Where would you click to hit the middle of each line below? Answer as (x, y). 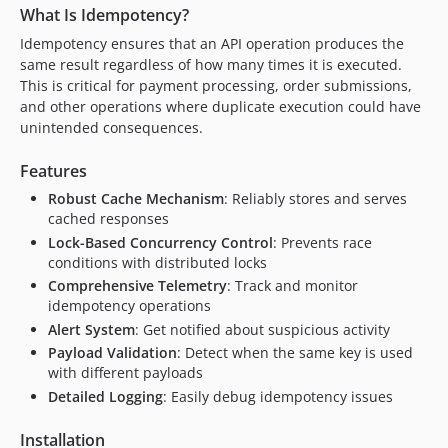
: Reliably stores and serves (315, 199)
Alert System (91, 329)
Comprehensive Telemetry (137, 286)
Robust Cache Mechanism (136, 199)
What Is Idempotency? (104, 15)
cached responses (108, 219)
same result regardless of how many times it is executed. (211, 65)
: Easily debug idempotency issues (278, 396)
